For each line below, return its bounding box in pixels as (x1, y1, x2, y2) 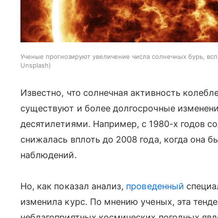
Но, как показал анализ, (20, 181, 127, 191)
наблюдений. (20, 150, 79, 160)
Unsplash (20, 61, 49, 69)
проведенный (126, 181, 184, 191)
